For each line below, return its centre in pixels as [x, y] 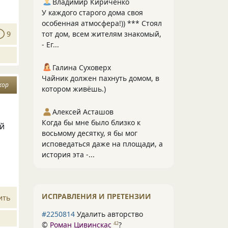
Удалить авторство [109, 214]
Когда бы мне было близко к [91, 122]
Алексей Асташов [83, 112]
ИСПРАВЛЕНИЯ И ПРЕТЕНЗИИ [96, 196]
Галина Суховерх [82, 67]
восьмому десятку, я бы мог [90, 133]
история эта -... [68, 154]
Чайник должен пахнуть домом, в [101, 78]
